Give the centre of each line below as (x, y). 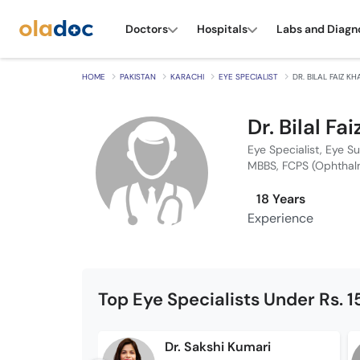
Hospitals (222, 29)
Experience (281, 218)
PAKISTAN (138, 77)
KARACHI (187, 77)
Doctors (147, 29)
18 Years (280, 199)
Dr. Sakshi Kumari (217, 347)
